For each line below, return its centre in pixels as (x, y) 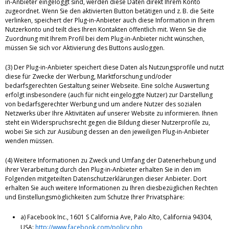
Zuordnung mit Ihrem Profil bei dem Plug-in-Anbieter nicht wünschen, (105, 39)
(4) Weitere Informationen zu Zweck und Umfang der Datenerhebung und (111, 161)
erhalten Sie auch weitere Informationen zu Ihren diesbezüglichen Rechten (111, 188)
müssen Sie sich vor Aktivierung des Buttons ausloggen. (85, 48)
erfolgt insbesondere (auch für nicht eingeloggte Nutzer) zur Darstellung (109, 95)
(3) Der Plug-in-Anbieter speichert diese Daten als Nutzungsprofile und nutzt (114, 67)
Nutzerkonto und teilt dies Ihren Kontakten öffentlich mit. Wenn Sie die (106, 30)
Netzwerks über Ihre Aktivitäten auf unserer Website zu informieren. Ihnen (111, 113)
